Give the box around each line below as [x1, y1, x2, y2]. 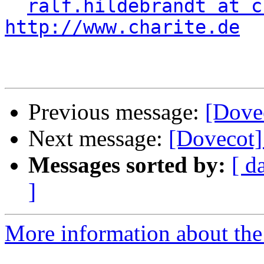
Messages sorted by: [28, 152, 226, 178]
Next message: [28, 126, 169, 151]
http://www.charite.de [5, 16, 240, 38]
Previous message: [28, 99, 205, 125]
